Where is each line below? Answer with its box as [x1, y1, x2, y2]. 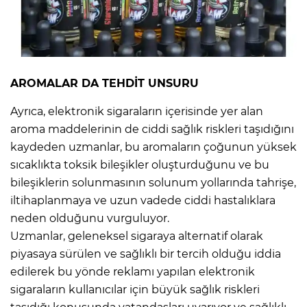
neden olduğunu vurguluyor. [10, 212, 172, 225]
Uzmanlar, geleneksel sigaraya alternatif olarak [10, 230, 263, 243]
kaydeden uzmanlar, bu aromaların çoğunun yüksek [10, 140, 297, 154]
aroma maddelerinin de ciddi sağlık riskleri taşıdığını [10, 123, 294, 136]
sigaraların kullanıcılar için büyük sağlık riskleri [10, 283, 260, 297]
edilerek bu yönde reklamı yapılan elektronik [10, 265, 255, 279]
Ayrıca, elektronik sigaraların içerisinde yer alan [10, 105, 263, 119]
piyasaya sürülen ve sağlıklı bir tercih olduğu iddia [10, 247, 281, 261]
